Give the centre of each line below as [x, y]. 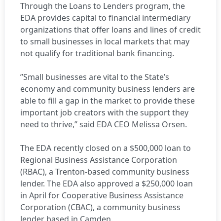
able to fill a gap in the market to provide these [108, 101]
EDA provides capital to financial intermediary [105, 18]
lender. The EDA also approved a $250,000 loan [107, 184]
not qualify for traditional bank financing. [97, 53]
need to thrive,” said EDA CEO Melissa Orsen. [105, 124]
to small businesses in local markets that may [105, 41]
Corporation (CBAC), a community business [100, 207]
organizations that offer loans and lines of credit [110, 30]
